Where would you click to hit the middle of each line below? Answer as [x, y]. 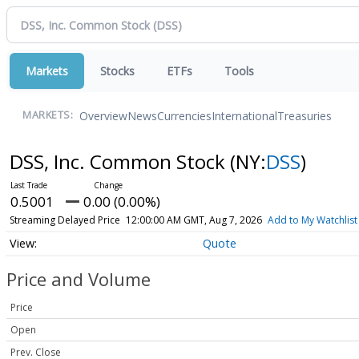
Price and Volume [79, 279]
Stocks [117, 71]
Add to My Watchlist [312, 220]
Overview [103, 115]
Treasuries [305, 115]
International [244, 115]
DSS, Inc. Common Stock [119, 161]
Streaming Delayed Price [65, 220]
